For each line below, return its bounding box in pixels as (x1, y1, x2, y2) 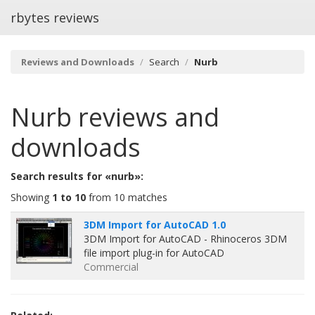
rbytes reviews (11, 9, 99, 26)
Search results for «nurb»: (11, 169, 143, 183)
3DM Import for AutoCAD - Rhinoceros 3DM (84, 232, 287, 245)
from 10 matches (86, 191, 167, 204)
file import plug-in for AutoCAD (84, 246, 224, 259)
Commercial (84, 260, 139, 274)
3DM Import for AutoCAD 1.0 (84, 218, 226, 231)
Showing (11, 191, 52, 204)
